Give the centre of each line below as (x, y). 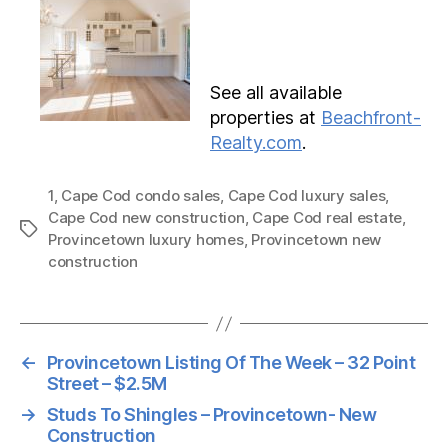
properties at (265, 117)
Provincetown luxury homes (146, 239)
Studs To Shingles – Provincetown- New (211, 414)
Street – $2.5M (106, 383)
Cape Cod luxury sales (306, 195)
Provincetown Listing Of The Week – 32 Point (231, 362)
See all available (276, 92)
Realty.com (256, 142)
